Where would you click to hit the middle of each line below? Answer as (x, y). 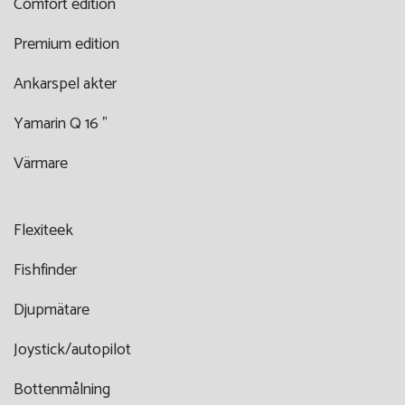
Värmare (41, 163)
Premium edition (66, 44)
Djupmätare (52, 310)
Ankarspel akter (65, 84)
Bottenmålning (62, 389)
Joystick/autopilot (72, 349)
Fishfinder (45, 270)
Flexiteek (43, 230)
